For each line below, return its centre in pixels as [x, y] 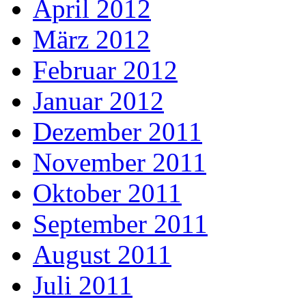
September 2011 [120, 224]
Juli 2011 [83, 286]
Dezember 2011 [117, 132]
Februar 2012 [105, 70]
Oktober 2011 [107, 193]
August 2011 [102, 255]
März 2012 [92, 40]
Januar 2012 [98, 101]
